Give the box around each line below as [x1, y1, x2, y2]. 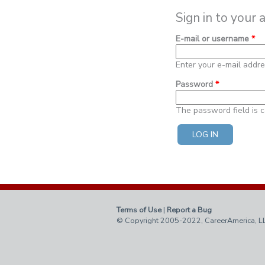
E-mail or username [176, 33, 251, 45]
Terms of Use [117, 205, 162, 215]
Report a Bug [167, 205, 212, 215]
